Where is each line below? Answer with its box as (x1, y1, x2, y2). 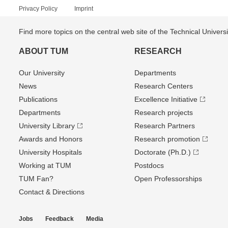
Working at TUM (19, 161, 71, 169)
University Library (19, 122, 75, 130)
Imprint (74, 5, 93, 12)
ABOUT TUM (19, 47, 68, 55)
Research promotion (134, 135, 200, 143)
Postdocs (134, 161, 164, 169)
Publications (19, 95, 58, 103)
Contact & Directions (19, 188, 84, 196)
